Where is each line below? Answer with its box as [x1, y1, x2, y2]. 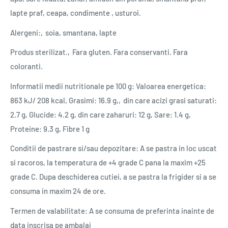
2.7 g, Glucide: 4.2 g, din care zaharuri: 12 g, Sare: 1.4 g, [10, 109, 191, 119]
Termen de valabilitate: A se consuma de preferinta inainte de [10, 206, 214, 215]
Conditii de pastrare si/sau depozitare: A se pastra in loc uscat [10, 144, 217, 153]
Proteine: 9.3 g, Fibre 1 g [10, 124, 90, 133]
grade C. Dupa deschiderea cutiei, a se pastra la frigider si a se [10, 172, 216, 182]
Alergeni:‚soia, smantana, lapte [10, 27, 117, 37]
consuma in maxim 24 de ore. [10, 186, 106, 196]
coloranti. [10, 62, 43, 71]
